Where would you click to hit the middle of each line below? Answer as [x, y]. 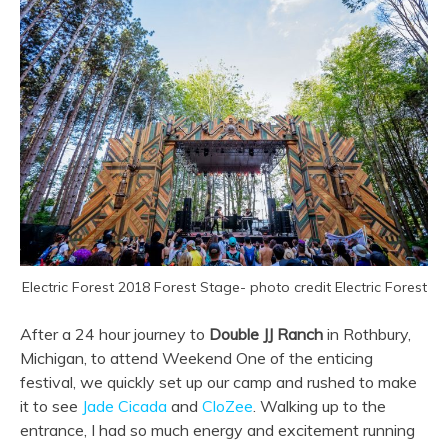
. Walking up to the [319, 406]
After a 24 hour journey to [114, 334]
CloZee [227, 406]
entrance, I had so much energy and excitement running [217, 430]
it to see [51, 406]
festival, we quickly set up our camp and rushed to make [218, 382]
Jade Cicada [124, 406]
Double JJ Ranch [266, 334]
